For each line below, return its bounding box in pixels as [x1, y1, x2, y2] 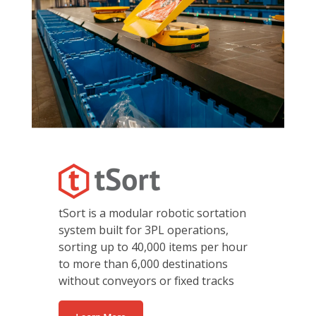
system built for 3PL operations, [59, 222, 229, 238]
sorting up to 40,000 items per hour [59, 239, 248, 255]
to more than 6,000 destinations [59, 256, 228, 272]
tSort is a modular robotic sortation [59, 205, 246, 221]
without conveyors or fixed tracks [59, 273, 234, 289]
